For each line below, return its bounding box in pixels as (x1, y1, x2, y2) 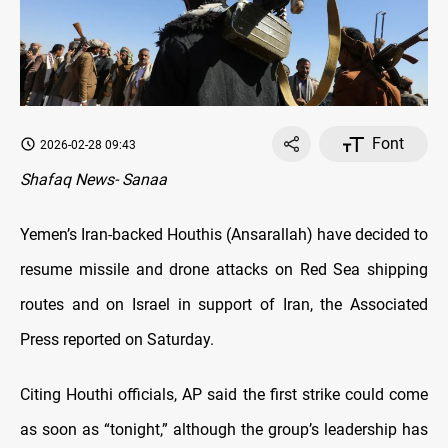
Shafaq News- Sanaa (20, 170, 167, 190)
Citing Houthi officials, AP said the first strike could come (20, 385, 428, 405)
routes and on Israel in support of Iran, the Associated (20, 295, 428, 315)
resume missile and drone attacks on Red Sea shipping (20, 260, 428, 280)
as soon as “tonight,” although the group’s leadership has (20, 420, 428, 440)
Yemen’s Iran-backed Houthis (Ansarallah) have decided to (20, 225, 428, 245)
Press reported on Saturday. (20, 330, 214, 350)
